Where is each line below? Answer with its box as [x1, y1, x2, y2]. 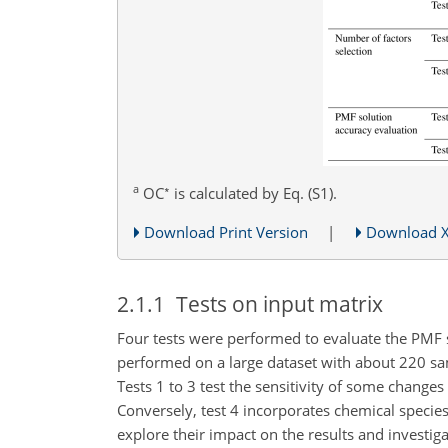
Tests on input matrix [165, 289, 383, 318]
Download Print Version [144, 221, 309, 242]
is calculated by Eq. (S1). [170, 182, 337, 203]
